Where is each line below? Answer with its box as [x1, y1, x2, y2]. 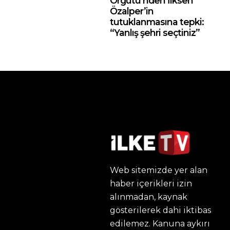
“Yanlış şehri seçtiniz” [110, 27, 200, 38]
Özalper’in [110, 6, 154, 16]
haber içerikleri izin [110, 179, 192, 189]
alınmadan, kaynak [110, 192, 187, 202]
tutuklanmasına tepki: [110, 16, 204, 27]
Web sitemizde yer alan [110, 165, 207, 176]
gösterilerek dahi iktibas [110, 205, 211, 216]
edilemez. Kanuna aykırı [110, 219, 210, 229]
